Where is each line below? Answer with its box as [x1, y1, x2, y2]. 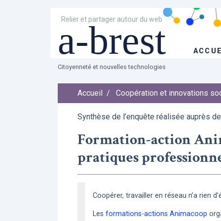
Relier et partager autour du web [61, 15, 163, 23]
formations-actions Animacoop [106, 210, 207, 218]
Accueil [77, 88, 103, 98]
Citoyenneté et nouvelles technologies [58, 63, 166, 71]
